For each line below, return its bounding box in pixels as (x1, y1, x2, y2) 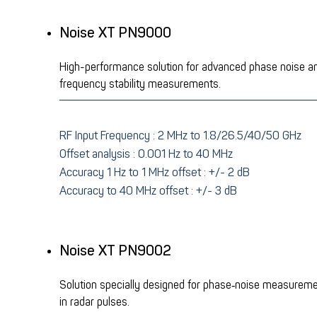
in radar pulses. (59, 295, 129, 310)
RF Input (59, 128, 100, 144)
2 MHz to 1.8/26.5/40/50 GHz (155, 128, 301, 144)
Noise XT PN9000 (59, 23, 171, 43)
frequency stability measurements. (59, 77, 221, 92)
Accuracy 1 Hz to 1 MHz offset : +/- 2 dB (59, 165, 250, 180)
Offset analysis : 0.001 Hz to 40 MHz (59, 146, 233, 162)
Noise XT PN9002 (59, 241, 171, 261)
